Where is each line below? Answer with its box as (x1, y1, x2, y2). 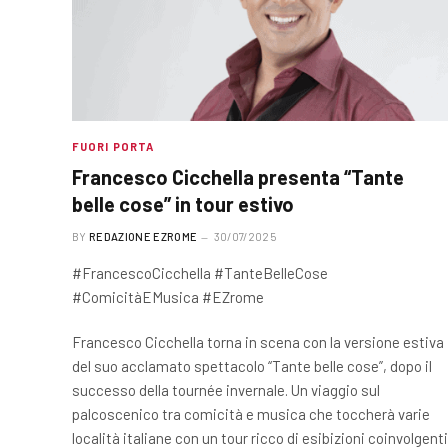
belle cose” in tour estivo (72, 191, 294, 216)
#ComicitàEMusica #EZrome (72, 287, 264, 306)
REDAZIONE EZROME (89, 229, 198, 243)
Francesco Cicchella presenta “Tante (72, 164, 404, 189)
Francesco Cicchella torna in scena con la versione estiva (72, 332, 444, 351)
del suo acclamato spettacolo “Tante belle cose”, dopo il (72, 356, 432, 375)
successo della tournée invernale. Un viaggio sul (72, 380, 380, 399)
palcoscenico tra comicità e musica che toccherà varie (72, 404, 430, 423)
